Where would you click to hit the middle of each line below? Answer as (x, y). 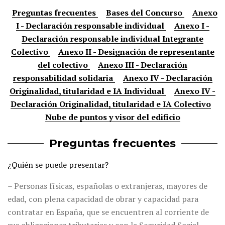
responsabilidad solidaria (64, 78)
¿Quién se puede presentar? (58, 165)
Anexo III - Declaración (143, 65)
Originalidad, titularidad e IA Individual (88, 91)
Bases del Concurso (145, 13)
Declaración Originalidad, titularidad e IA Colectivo (110, 104)
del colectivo (64, 65)
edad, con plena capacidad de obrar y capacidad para (103, 199)
